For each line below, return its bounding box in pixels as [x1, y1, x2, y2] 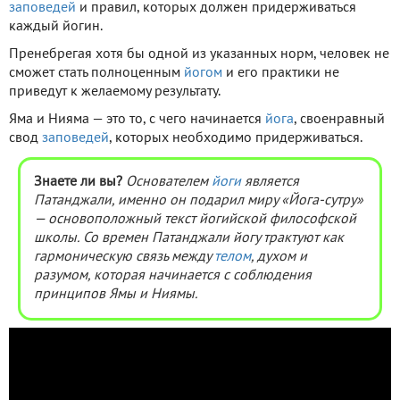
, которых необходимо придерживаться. [109, 131, 362, 145]
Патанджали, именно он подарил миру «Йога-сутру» [34, 194, 363, 207]
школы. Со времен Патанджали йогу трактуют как [34, 231, 344, 245]
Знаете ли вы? [34, 175, 122, 188]
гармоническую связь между [34, 250, 214, 263]
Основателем [126, 175, 212, 188]
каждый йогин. [9, 20, 103, 33]
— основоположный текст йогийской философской [34, 212, 356, 226]
